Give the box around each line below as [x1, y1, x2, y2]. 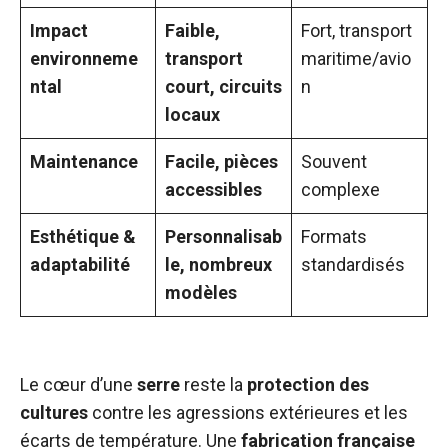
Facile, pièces [165, 151, 278, 172]
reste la [180, 374, 247, 395]
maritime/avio [301, 48, 411, 69]
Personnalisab [165, 226, 282, 247]
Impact [30, 20, 88, 41]
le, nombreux [165, 254, 272, 275]
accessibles [165, 179, 262, 200]
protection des [247, 374, 369, 395]
